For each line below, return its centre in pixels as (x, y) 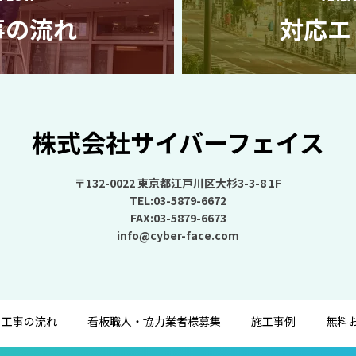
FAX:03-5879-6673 (178, 218)
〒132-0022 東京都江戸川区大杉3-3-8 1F (178, 183)
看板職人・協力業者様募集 (154, 321)
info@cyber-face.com (178, 235)
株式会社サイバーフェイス (178, 142)
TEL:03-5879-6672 (178, 200)
